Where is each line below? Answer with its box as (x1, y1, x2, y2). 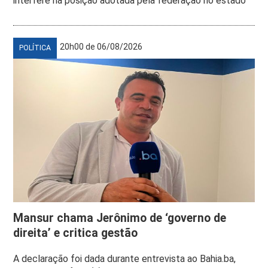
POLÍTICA (19, 44, 51, 53)
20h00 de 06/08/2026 (60, 42, 143, 52)
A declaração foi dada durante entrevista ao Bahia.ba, (13, 253, 236, 265)
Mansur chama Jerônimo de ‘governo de (13, 211, 227, 226)
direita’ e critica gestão (13, 226, 138, 240)
